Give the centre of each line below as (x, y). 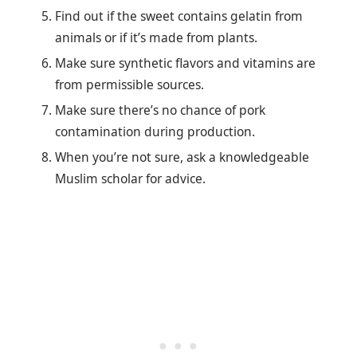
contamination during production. (155, 131)
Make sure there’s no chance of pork (160, 110)
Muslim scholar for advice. (130, 178)
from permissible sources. (129, 84)
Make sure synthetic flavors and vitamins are (185, 63)
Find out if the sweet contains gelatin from (179, 16)
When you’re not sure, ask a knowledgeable (182, 157)
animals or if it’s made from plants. (156, 37)
